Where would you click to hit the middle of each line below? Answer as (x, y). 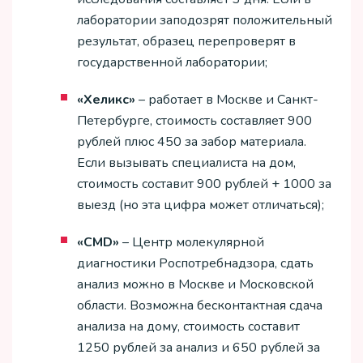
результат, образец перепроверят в (186, 42)
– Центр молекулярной (192, 243)
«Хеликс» (106, 100)
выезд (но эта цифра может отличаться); (201, 205)
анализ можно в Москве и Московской (195, 285)
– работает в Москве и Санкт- (227, 100)
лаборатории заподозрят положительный (205, 21)
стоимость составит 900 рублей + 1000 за (204, 184)
